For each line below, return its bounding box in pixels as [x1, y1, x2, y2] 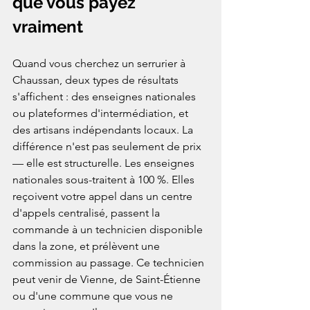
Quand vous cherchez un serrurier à [12, 57, 188, 71]
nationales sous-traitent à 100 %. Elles [12, 173, 197, 187]
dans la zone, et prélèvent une [12, 239, 163, 253]
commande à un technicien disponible [12, 223, 206, 237]
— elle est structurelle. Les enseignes [12, 156, 197, 170]
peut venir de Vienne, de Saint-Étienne [12, 273, 203, 286]
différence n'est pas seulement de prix [12, 140, 204, 154]
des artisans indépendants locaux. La [12, 123, 196, 137]
